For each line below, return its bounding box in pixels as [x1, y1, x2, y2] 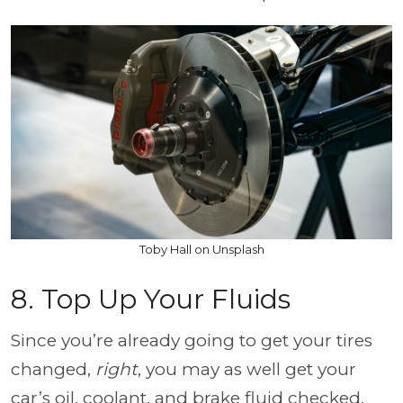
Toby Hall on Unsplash [139, 242, 264, 256]
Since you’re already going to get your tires [11, 330, 372, 351]
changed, [11, 359, 95, 380]
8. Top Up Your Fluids [11, 282, 291, 316]
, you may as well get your [138, 359, 356, 380]
